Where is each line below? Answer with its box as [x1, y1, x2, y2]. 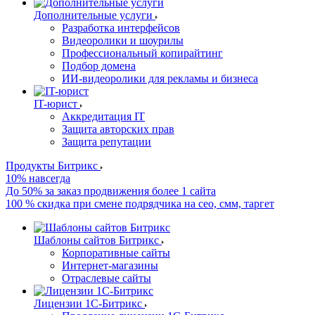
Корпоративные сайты [62, 247, 170, 259]
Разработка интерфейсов [62, 22, 180, 34]
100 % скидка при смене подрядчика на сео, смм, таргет [6, 198, 274, 210]
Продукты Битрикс [6, 160, 101, 172]
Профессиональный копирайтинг [62, 47, 223, 60]
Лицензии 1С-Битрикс [34, 297, 142, 310]
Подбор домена [62, 60, 136, 72]
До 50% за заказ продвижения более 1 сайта [6, 185, 216, 198]
